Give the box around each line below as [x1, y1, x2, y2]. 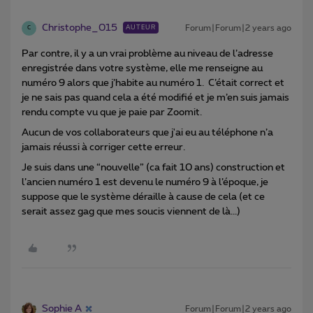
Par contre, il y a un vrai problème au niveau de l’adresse [22, 48, 273, 59]
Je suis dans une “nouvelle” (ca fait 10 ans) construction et [22, 162, 285, 173]
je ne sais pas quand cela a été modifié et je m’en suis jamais [22, 92, 289, 103]
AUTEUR [126, 24, 156, 31]
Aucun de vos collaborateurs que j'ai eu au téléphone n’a [22, 127, 273, 138]
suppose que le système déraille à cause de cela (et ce [22, 191, 265, 202]
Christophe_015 [42, 22, 117, 33]
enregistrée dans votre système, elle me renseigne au [22, 63, 263, 73]
